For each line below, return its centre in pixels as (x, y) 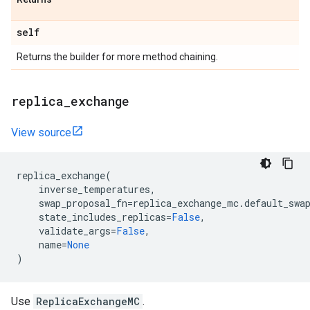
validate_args (75, 231)
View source (41, 133)
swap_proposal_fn (83, 203)
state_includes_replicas (102, 217)
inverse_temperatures (94, 189)
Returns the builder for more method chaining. (117, 57)
